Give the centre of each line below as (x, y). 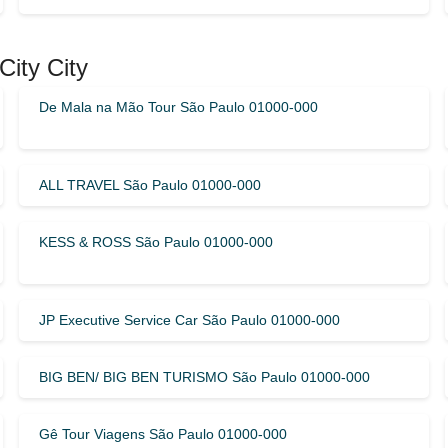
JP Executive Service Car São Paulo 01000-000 (189, 319)
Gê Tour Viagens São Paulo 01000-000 (162, 433)
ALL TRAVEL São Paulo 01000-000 (149, 184)
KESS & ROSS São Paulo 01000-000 (155, 241)
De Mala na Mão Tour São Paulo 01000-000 (178, 106)
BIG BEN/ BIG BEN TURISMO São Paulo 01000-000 (204, 376)
